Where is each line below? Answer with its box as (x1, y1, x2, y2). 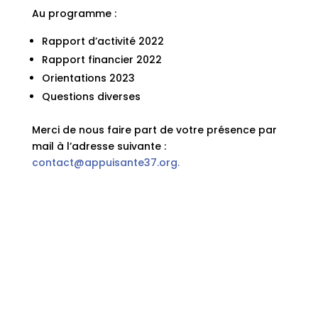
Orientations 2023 (41, 70, 135, 85)
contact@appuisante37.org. (31, 155, 180, 170)
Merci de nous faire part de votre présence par (31, 122, 277, 137)
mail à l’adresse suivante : (31, 138, 166, 153)
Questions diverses (41, 89, 141, 104)
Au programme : (31, 6, 116, 21)
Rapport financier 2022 (41, 52, 162, 67)
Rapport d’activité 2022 (41, 33, 164, 48)
